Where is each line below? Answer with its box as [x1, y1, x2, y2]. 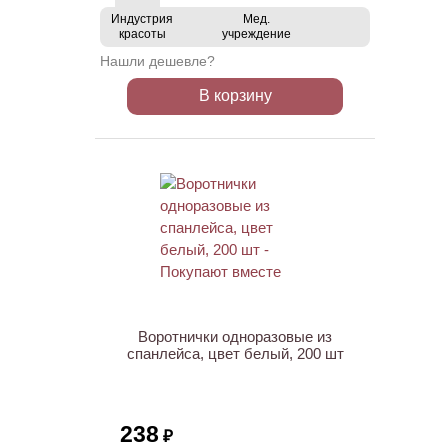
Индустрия [111, 12, 173, 26]
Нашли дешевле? [100, 53, 215, 69]
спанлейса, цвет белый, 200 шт [126, 345, 344, 362]
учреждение [222, 27, 291, 41]
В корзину [198, 87, 272, 104]
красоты [118, 27, 166, 41]
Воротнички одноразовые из [138, 328, 332, 345]
